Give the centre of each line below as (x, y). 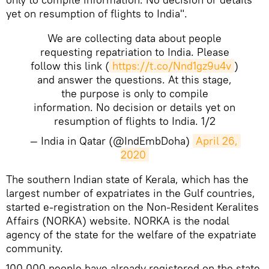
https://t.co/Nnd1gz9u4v (172, 66)
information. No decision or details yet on (134, 107)
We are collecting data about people (134, 38)
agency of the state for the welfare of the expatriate (131, 235)
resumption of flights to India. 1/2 (134, 121)
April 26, (217, 141)
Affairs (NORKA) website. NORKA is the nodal (118, 221)
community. (35, 249)
